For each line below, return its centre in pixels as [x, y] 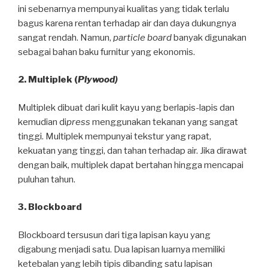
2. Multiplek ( [48, 80]
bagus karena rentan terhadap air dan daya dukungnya [127, 23]
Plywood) [98, 80]
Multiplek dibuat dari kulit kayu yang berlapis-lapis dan [126, 107]
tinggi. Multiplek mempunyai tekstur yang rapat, [115, 136]
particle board [142, 37]
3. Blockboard [50, 207]
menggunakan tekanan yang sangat [164, 122]
